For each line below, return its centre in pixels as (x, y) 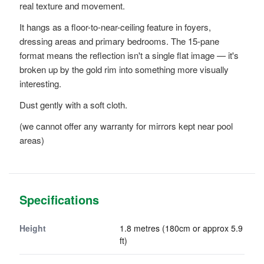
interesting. (40, 84)
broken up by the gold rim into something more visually (124, 70)
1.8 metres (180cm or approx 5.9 (181, 228)
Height (33, 228)
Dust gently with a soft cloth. (73, 105)
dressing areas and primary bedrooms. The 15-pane (119, 41)
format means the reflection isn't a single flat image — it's (129, 55)
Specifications (59, 200)
